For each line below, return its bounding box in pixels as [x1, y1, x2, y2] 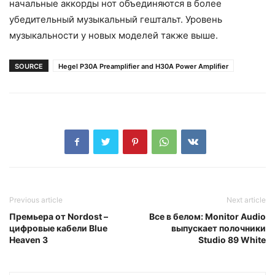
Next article [227, 195, 266, 204]
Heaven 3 [9, 234, 48, 245]
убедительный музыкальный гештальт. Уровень [9, 13, 222, 25]
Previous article [9, 195, 63, 204]
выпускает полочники [171, 222, 266, 233]
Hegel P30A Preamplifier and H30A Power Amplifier [58, 61, 228, 71]
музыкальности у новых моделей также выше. [9, 29, 218, 41]
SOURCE [15, 61, 43, 71]
